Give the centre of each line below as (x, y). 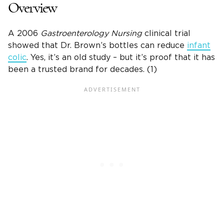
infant (199, 46)
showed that (34, 46)
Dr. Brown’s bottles (99, 46)
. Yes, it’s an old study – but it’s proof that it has (121, 58)
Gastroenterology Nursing (92, 34)
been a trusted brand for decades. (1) (82, 70)
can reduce (162, 46)
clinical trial (167, 34)
